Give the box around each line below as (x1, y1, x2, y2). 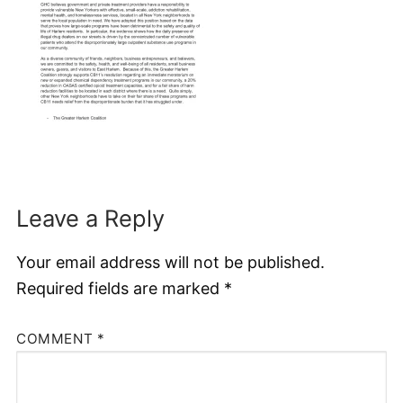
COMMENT (16, 329, 97, 347)
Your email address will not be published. (16, 253, 325, 273)
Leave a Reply (16, 204, 165, 233)
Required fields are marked (16, 279, 224, 299)
